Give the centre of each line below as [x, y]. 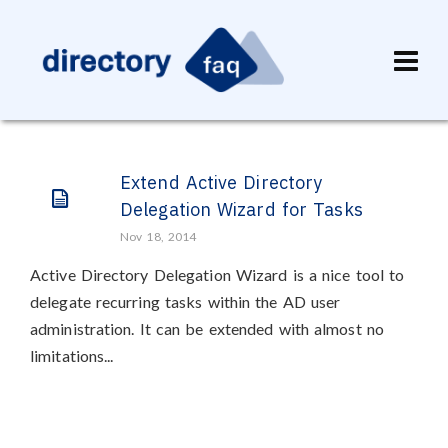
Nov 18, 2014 [158, 236]
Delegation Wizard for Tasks [241, 209]
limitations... [72, 355]
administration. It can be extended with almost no [207, 328]
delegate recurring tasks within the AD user [185, 301]
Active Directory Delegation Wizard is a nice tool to [217, 274]
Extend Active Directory [221, 182]
